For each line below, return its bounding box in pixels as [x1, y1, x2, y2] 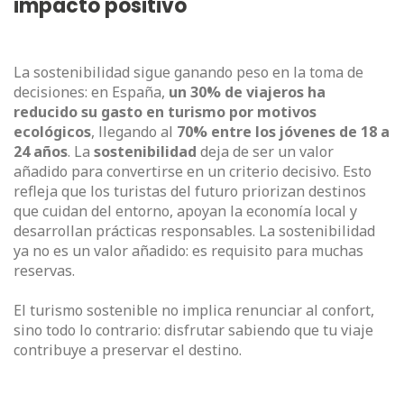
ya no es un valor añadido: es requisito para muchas [14, 241, 363, 262]
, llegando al [91, 122, 177, 142]
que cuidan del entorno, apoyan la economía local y [14, 201, 357, 222]
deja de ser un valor [197, 142, 334, 162]
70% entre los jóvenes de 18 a [177, 122, 390, 142]
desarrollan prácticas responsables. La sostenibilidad [14, 221, 375, 242]
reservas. [14, 261, 75, 281]
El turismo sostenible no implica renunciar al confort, [14, 300, 374, 321]
